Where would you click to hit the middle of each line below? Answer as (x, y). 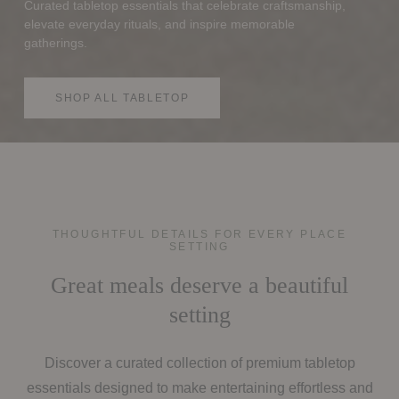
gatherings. (55, 42)
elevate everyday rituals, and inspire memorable (159, 24)
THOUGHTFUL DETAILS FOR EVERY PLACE (199, 234)
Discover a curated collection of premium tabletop (199, 362)
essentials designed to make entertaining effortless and (199, 387)
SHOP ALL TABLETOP (122, 98)
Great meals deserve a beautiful (199, 285)
